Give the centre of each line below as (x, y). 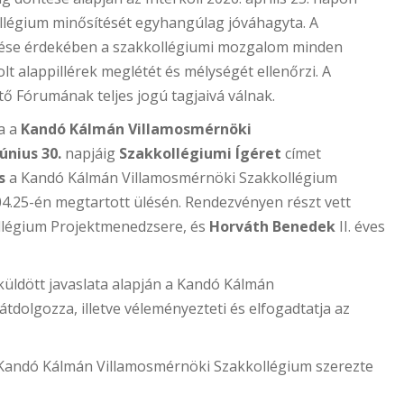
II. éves (360, 227)
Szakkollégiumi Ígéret (200, 154)
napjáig (90, 154)
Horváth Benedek (272, 227)
